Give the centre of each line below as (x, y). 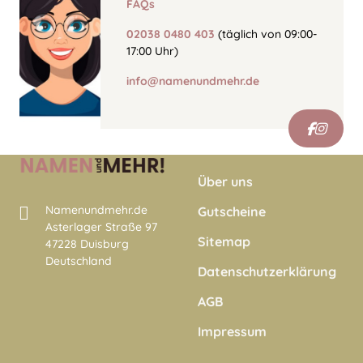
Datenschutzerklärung (267, 271)
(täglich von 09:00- (266, 34)
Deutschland (79, 261)
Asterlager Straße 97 (101, 227)
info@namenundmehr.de (193, 81)
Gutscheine (232, 211)
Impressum (232, 331)
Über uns (225, 181)
